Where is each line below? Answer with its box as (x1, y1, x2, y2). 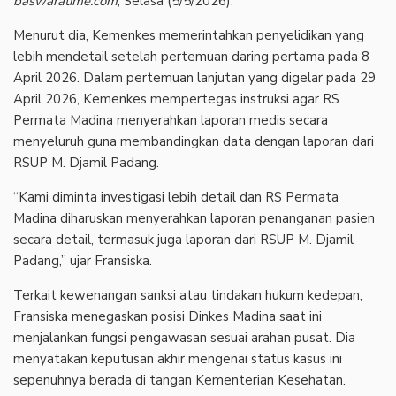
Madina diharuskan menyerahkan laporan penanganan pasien (13, 209, 375, 227)
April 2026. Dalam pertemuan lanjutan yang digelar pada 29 (13, 68, 376, 87)
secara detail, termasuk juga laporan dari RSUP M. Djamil (13, 230, 354, 248)
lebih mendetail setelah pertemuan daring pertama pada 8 (13, 47, 369, 65)
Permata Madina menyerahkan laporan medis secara (13, 110, 328, 129)
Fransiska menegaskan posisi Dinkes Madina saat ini (13, 307, 322, 325)
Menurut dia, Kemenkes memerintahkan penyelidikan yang (13, 26, 364, 44)
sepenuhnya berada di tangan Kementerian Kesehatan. (13, 370, 346, 389)
